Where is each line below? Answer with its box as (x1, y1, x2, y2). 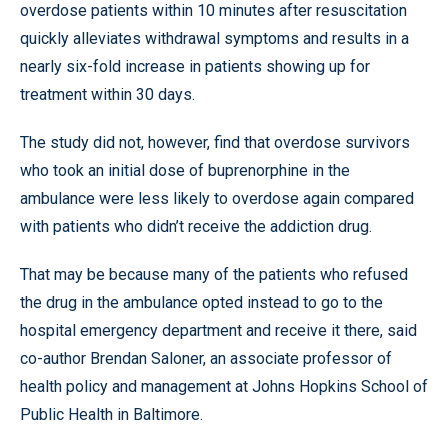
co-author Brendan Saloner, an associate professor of (20, 348, 392, 368)
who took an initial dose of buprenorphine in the (20, 160, 350, 180)
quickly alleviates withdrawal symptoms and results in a (20, 28, 409, 48)
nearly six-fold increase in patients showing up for (20, 56, 370, 76)
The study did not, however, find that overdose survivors (20, 132, 410, 152)
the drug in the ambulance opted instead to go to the (20, 292, 383, 312)
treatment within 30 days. (20, 84, 195, 104)
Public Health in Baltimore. (20, 404, 203, 424)
